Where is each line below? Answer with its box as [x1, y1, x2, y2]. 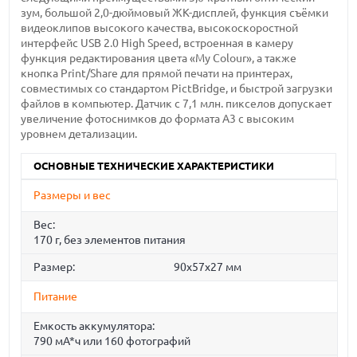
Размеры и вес [33, 189, 112, 202]
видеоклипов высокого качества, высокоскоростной [21, 22, 299, 34]
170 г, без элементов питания [33, 233, 186, 247]
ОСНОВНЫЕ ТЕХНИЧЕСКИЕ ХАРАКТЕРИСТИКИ [33, 160, 275, 172]
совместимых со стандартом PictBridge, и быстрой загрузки [21, 82, 333, 95]
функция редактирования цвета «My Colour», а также [21, 52, 297, 65]
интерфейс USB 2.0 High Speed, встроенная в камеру [21, 37, 294, 49]
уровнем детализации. [21, 127, 138, 140]
